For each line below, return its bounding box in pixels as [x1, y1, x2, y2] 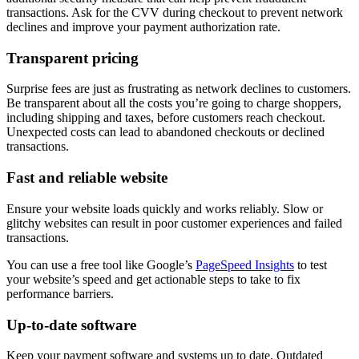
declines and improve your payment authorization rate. [6, 19, 280, 34]
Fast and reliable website [6, 169, 167, 187]
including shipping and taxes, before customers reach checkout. [6, 111, 325, 125]
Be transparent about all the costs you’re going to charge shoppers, [6, 96, 341, 111]
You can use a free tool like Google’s [6, 257, 196, 272]
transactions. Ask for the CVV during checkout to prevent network [6, 5, 343, 19]
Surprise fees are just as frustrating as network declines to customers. [6, 82, 351, 96]
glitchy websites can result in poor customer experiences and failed [6, 216, 342, 230]
